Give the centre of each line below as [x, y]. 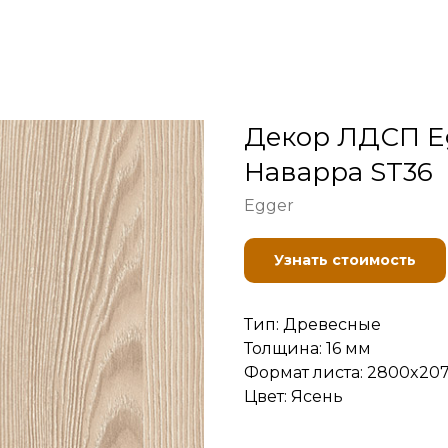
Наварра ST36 [338, 172]
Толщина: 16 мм [307, 348]
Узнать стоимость [345, 260]
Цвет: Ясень [293, 396]
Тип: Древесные [312, 324]
